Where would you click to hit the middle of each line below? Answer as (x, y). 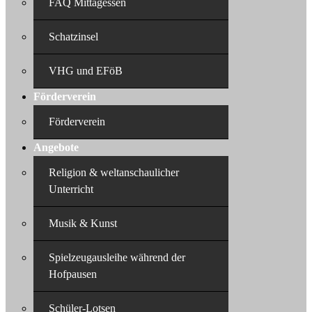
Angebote (56, 147)
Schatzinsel (73, 37)
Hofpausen (73, 274)
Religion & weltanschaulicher (114, 172)
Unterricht (71, 189)
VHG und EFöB (86, 71)
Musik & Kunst (83, 223)
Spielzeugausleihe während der (117, 257)
